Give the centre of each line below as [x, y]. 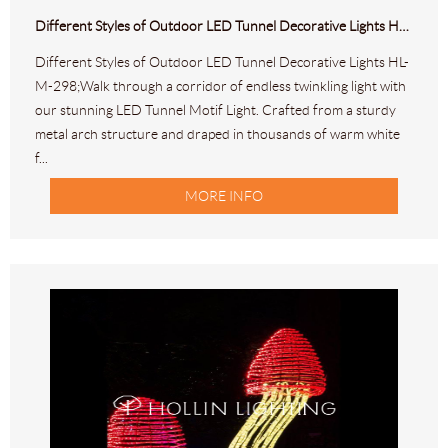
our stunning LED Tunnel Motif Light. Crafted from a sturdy [215, 110]
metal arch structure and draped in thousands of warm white [217, 134]
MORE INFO [224, 196]
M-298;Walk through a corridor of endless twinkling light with [220, 86]
